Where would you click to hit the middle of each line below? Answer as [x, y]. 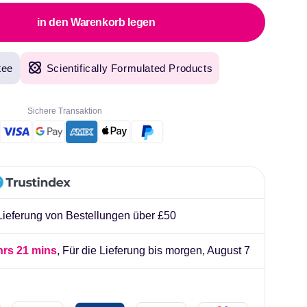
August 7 [228, 250]
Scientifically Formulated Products [130, 68]
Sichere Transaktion [65, 111]
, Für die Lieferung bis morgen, [131, 250]
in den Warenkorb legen [96, 22]
